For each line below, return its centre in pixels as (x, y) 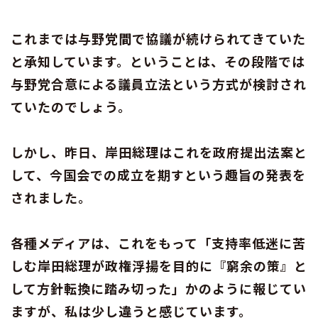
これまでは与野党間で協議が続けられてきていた (158, 38)
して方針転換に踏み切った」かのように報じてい (159, 288)
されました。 (51, 197)
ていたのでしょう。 (71, 106)
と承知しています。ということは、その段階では (158, 61)
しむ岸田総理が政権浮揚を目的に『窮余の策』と (159, 265)
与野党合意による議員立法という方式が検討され (159, 83)
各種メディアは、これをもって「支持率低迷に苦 (158, 242)
